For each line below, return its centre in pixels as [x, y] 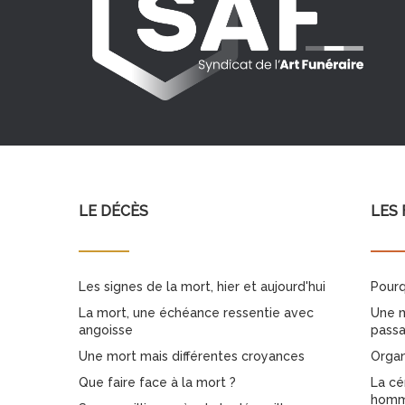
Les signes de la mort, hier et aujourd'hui [202, 287]
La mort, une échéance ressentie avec [196, 313]
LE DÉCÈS [113, 211]
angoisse [106, 330]
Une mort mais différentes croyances [192, 356]
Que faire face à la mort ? [157, 382]
